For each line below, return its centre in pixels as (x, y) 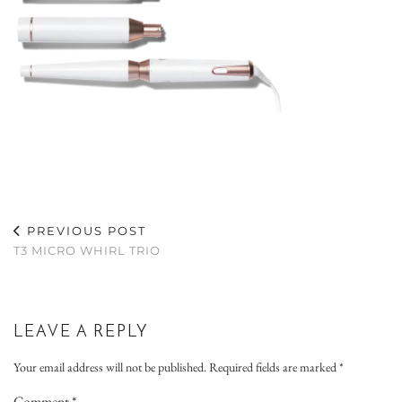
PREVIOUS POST (84, 231)
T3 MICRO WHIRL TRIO (87, 250)
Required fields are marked (274, 367)
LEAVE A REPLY (81, 332)
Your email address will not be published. (110, 367)
